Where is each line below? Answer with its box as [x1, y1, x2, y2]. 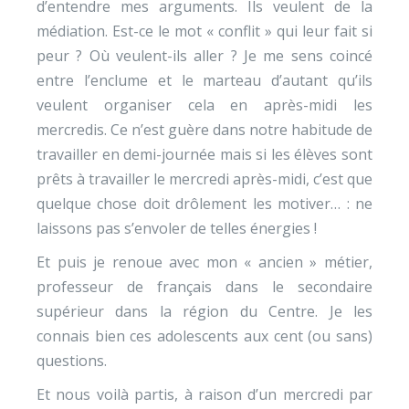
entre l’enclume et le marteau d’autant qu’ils [37, 70, 372, 90]
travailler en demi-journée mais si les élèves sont [37, 144, 372, 164]
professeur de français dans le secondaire [37, 277, 372, 297]
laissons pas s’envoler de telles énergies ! [37, 218, 317, 238]
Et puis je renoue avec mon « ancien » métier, [37, 252, 372, 272]
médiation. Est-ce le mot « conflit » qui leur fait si [37, 21, 372, 41]
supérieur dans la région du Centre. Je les [37, 301, 372, 321]
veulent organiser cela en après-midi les [37, 95, 372, 115]
